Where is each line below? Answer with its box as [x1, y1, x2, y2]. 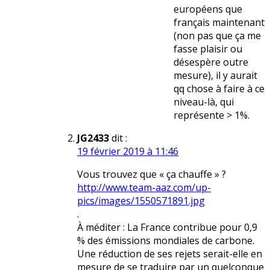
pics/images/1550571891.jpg [77, 194, 205, 208]
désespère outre [174, 55, 248, 69]
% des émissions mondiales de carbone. [77, 234, 254, 248]
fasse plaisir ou [174, 42, 242, 56]
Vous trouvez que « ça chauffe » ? [77, 168, 226, 181]
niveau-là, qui [174, 95, 234, 109]
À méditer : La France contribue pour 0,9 [77, 221, 257, 234]
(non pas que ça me [174, 29, 261, 43]
